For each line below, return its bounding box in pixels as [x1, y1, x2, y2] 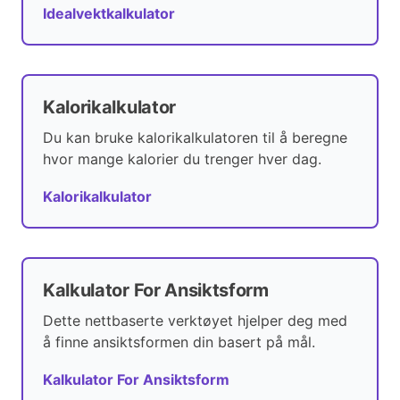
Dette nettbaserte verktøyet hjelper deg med [43, 312, 347, 330]
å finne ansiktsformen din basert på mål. [43, 333, 315, 352]
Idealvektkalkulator [43, 4, 175, 23]
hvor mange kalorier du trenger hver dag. [43, 150, 321, 169]
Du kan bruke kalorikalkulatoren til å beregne [43, 129, 347, 147]
